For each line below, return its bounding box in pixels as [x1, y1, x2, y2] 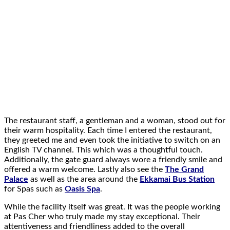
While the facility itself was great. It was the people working [4, 202, 220, 211]
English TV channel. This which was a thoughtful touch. [4, 145, 203, 154]
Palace [4, 175, 28, 183]
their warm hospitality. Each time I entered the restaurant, [4, 126, 212, 135]
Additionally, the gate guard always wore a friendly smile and [4, 155, 222, 164]
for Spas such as [4, 184, 65, 193]
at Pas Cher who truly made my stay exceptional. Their [4, 212, 200, 221]
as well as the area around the [28, 175, 140, 183]
